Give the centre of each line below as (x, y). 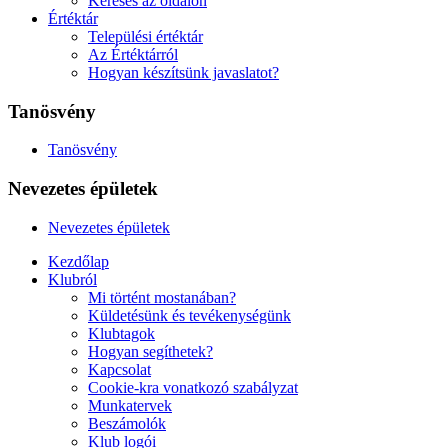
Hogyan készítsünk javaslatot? (183, 72)
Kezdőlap (78, 261)
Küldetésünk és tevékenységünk (189, 315)
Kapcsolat (119, 369)
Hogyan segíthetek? (150, 351)
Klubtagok (121, 333)
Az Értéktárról (133, 54)
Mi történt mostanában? (162, 297)
